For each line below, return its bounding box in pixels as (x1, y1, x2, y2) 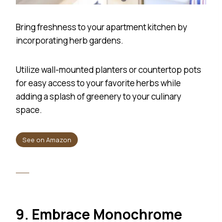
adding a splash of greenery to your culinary (16, 90, 181, 102)
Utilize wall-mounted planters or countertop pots (16, 63, 201, 75)
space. (16, 104, 42, 115)
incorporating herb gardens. (16, 34, 125, 46)
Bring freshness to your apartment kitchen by (16, 21, 187, 33)
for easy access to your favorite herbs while (16, 77, 181, 89)
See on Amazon (22, 135, 71, 145)
